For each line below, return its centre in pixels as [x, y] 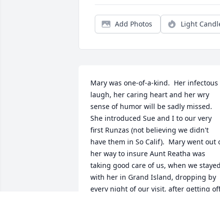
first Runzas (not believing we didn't [150, 130]
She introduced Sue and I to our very [151, 118]
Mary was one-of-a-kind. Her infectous [154, 83]
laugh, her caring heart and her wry [150, 95]
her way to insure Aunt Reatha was [148, 154]
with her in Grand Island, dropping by [153, 177]
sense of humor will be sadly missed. [151, 107]
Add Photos [134, 24]
